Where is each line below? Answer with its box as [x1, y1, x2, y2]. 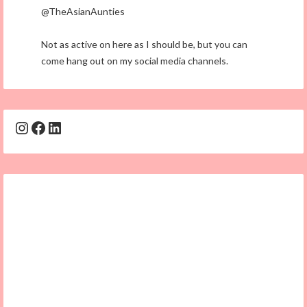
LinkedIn [46, 116, 111, 137]
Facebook [29, 116, 99, 137]
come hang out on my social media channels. [41, 55, 228, 67]
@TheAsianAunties [41, 5, 125, 18]
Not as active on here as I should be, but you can [41, 38, 247, 51]
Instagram [13, 116, 88, 137]
